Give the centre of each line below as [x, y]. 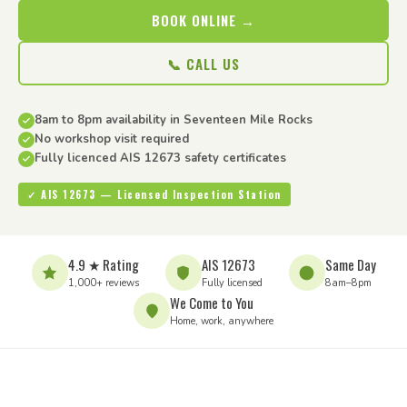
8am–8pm [348, 283]
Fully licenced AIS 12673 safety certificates [160, 158]
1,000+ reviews [103, 283]
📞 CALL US [203, 63]
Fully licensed [232, 283]
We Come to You [212, 303]
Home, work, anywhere [222, 321]
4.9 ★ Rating [103, 264]
